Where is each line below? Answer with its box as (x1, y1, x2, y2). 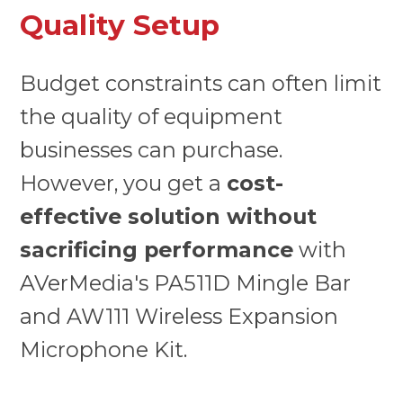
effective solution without (20, 202, 318, 229)
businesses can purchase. (20, 136, 283, 163)
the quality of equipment (20, 103, 283, 130)
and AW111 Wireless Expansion (20, 302, 339, 329)
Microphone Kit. (20, 336, 188, 363)
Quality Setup (20, 8, 220, 43)
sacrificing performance (20, 236, 294, 263)
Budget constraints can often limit (20, 69, 382, 96)
